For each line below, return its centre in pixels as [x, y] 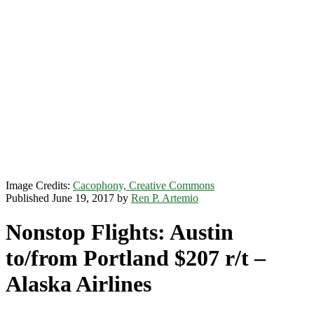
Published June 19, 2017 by [68, 198]
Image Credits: [39, 185]
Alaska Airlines [78, 284]
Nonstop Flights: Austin [120, 232]
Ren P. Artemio [165, 198]
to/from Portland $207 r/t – [136, 258]
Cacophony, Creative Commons [144, 185]
